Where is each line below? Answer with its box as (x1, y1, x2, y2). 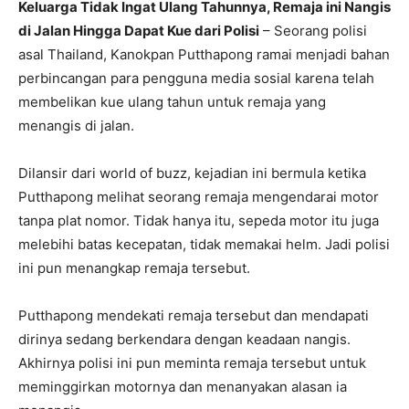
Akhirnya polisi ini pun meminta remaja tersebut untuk (18, 354, 366, 372)
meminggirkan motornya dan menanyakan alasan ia (18, 378, 347, 396)
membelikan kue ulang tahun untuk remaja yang (18, 93, 326, 111)
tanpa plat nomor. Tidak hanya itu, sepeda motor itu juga (18, 212, 379, 230)
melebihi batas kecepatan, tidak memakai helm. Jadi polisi (18, 236, 390, 254)
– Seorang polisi (259, 22, 367, 40)
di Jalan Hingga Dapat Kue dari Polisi (18, 22, 259, 40)
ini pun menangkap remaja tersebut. (18, 259, 250, 278)
